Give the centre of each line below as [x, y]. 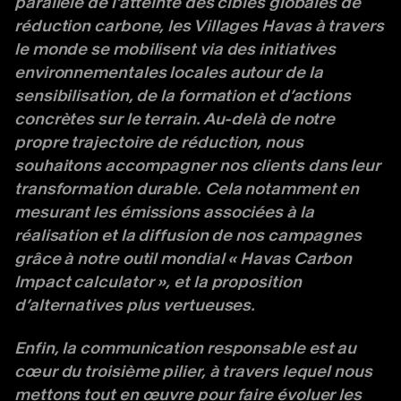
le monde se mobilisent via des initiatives [175, 49]
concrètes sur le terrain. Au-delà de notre [175, 119]
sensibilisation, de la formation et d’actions [183, 96]
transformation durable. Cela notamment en [187, 189]
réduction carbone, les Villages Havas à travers [199, 26]
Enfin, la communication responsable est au [186, 348]
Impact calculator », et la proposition [158, 282]
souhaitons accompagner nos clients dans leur [198, 166]
